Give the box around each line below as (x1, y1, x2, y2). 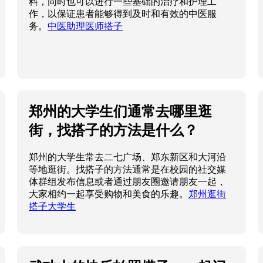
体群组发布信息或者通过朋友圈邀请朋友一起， (29, 177, 227, 187)
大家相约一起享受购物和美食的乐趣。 (29, 189, 189, 200)
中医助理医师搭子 (48, 21, 123, 32)
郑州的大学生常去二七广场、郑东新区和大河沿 (29, 152, 227, 163)
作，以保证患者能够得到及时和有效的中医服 (29, 9, 217, 19)
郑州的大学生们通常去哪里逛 (29, 103, 213, 120)
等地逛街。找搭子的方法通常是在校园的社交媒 (29, 164, 227, 175)
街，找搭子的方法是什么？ (29, 122, 198, 139)
